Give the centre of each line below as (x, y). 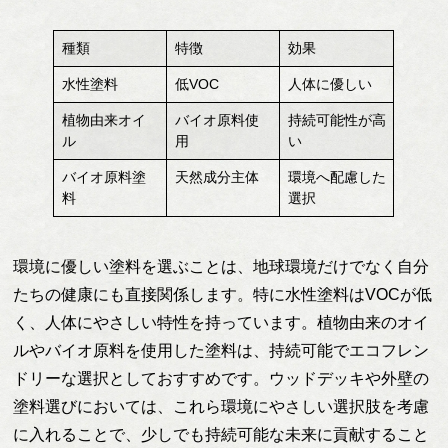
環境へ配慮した (336, 177)
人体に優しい (329, 84)
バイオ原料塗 (103, 177)
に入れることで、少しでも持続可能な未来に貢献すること (221, 435)
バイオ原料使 (216, 120)
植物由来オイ (103, 120)
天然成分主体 (216, 177)
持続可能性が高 (336, 120)
